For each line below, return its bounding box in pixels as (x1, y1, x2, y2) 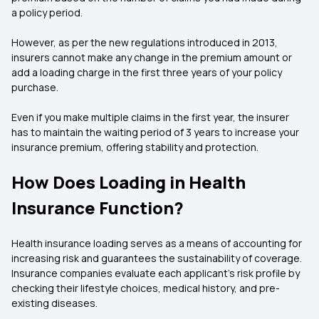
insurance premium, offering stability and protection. (11, 140, 258, 154)
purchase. (11, 80, 58, 94)
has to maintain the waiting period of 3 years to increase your (11, 125, 299, 139)
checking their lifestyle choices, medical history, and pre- (11, 281, 280, 295)
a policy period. (11, 6, 83, 19)
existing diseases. (11, 296, 98, 310)
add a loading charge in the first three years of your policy (11, 66, 282, 79)
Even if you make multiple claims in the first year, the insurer (11, 110, 289, 124)
